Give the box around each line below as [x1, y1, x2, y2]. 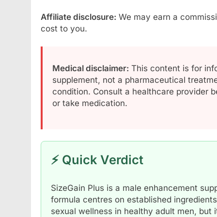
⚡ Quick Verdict [51, 152, 143, 167]
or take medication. [52, 98, 127, 108]
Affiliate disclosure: [41, 12, 116, 22]
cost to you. [41, 23, 87, 33]
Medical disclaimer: [52, 63, 129, 74]
